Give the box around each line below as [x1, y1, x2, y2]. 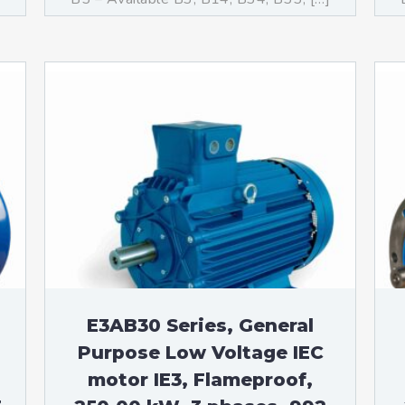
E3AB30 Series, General [87, 315, 315, 336]
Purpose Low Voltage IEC [77, 342, 324, 363]
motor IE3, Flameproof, [88, 369, 314, 391]
